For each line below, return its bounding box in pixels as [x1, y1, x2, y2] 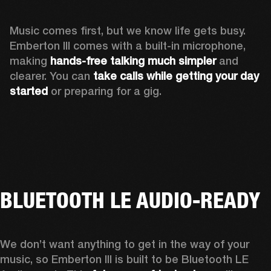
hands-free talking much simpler [50, 54, 216, 67]
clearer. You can [10, 69, 93, 82]
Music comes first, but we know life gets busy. [10, 24, 246, 37]
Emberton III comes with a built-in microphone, [10, 39, 246, 52]
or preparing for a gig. [48, 84, 162, 97]
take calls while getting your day [93, 69, 259, 82]
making [10, 54, 50, 67]
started [10, 84, 48, 97]
